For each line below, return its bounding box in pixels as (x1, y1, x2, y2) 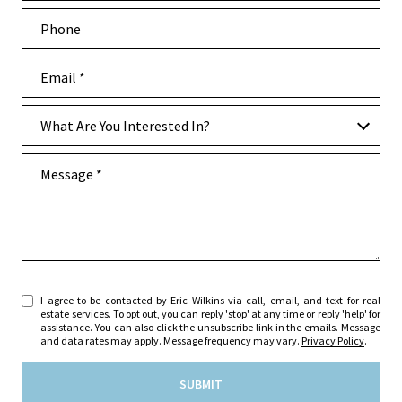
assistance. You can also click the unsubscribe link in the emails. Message (40, 320, 380, 334)
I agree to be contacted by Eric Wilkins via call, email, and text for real (40, 293, 380, 307)
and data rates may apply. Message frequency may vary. (40, 334, 302, 347)
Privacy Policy (301, 334, 365, 347)
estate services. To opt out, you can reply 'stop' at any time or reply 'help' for (40, 307, 380, 320)
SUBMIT (179, 376, 223, 392)
